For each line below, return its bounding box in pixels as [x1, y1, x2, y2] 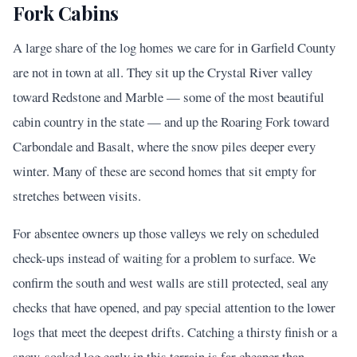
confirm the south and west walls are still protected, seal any [13, 273, 328, 292]
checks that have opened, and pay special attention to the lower [13, 298, 335, 316]
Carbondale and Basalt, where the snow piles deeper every [13, 137, 316, 155]
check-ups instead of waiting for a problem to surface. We [13, 249, 316, 267]
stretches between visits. [13, 186, 141, 205]
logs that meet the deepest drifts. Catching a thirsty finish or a [13, 323, 337, 341]
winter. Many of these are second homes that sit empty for [13, 162, 316, 180]
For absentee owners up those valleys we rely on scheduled [13, 224, 319, 242]
